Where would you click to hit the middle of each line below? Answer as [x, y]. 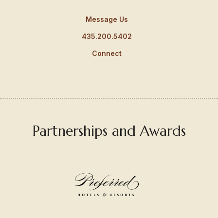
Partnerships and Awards [109, 131]
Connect [107, 53]
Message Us [107, 19]
